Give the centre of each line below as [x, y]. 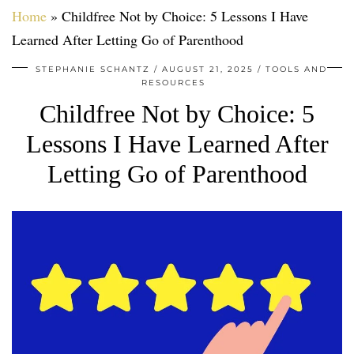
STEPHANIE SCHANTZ [92, 69]
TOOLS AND [296, 69]
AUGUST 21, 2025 [207, 69]
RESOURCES [173, 82]
